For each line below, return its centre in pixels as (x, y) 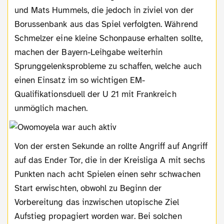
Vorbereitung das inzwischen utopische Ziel (97, 202)
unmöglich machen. (51, 108)
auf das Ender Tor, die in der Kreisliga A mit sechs (110, 160)
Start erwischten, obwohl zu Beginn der (88, 188)
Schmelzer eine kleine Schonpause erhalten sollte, (108, 38)
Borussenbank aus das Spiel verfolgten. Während (106, 24)
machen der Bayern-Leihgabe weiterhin (89, 52)
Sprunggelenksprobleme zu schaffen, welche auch (108, 66)
